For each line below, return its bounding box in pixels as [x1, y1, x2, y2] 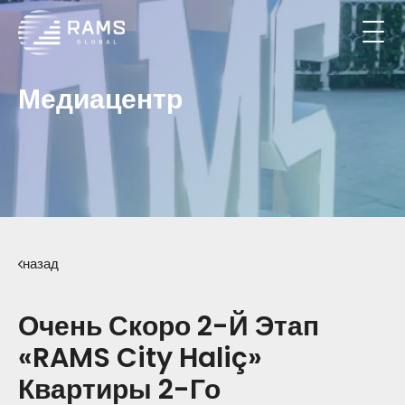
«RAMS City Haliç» [18, 339, 262, 377]
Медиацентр [18, 80, 183, 118]
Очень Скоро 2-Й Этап [18, 307, 319, 345]
